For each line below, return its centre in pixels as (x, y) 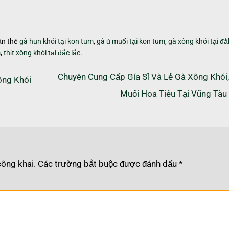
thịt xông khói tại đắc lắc (42, 52)
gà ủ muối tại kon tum (131, 41)
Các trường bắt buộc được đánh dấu (108, 163)
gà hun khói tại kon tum (56, 41)
